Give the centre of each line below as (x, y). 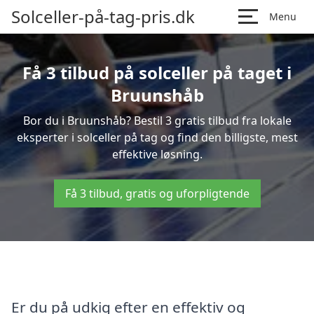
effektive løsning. (157, 154)
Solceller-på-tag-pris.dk (103, 16)
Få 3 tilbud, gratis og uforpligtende (157, 193)
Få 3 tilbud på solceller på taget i (157, 73)
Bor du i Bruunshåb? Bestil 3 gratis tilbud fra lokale (157, 121)
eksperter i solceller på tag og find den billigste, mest (157, 137)
